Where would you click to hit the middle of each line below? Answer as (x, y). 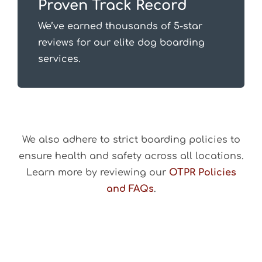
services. (59, 59)
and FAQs (130, 189)
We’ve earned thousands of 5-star (120, 27)
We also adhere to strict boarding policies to (131, 140)
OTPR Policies (202, 173)
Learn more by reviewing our (97, 173)
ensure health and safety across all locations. (131, 156)
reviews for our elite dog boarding (121, 43)
